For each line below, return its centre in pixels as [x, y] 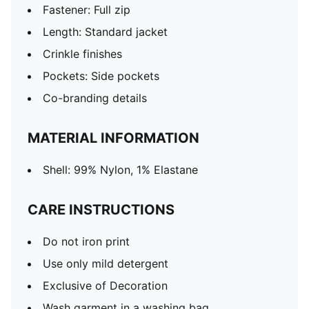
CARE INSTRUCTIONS [101, 210]
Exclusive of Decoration [105, 286]
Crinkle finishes [82, 54]
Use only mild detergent [106, 263]
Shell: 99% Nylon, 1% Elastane [120, 170]
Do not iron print [86, 241]
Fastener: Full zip [87, 10]
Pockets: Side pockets [101, 76]
